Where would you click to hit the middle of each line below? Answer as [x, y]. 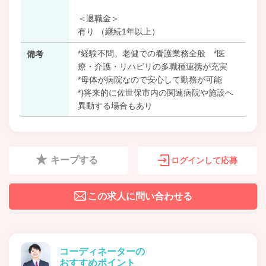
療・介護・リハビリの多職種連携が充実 [152, 66]
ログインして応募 [204, 160]
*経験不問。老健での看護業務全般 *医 [151, 53]
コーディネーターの [102, 251]
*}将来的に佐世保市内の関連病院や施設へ [155, 92]
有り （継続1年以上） [118, 31]
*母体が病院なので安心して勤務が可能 [150, 79]
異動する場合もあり [115, 105]
